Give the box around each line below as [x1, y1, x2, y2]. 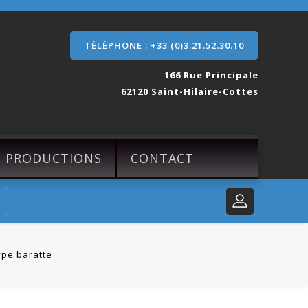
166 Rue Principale [164, 69, 258, 81]
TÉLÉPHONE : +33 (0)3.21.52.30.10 [85, 39, 244, 52]
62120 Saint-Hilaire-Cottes [121, 85, 258, 98]
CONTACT [131, 150, 194, 166]
